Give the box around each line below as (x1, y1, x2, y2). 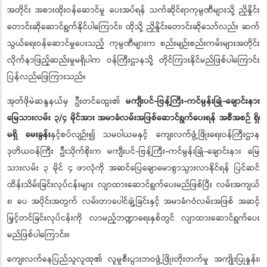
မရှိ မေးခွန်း (7, 128, 51, 142)
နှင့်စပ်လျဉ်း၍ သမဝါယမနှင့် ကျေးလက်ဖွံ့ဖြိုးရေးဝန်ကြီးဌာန (50, 128, 260, 142)
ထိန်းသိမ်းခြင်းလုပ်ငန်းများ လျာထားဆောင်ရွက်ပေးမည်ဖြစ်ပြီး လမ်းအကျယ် (7, 178, 260, 192)
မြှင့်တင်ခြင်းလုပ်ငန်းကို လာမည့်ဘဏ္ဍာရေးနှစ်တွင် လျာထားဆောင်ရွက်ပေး (7, 212, 260, 225)
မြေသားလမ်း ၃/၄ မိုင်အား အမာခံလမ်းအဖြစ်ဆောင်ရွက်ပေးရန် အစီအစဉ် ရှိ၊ (7, 111, 260, 125)
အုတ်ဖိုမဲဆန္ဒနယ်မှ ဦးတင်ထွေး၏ (7, 95, 126, 108)
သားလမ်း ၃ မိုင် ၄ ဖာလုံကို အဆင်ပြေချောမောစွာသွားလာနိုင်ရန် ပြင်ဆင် (7, 162, 260, 175)
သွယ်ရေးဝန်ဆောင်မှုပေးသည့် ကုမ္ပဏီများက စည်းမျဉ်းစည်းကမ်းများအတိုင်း (7, 37, 260, 51)
